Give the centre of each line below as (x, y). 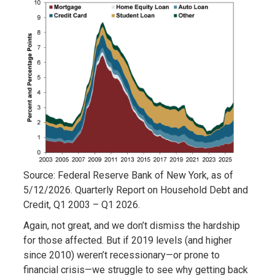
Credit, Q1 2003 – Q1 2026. (81, 205)
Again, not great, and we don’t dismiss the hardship (131, 226)
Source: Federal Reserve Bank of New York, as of (128, 176)
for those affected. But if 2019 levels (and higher (127, 241)
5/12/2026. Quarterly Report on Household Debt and (135, 190)
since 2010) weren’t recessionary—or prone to (121, 255)
